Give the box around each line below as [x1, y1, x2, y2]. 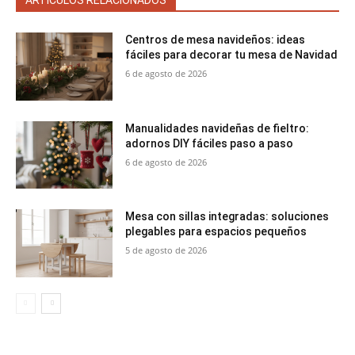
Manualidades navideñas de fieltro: [125, 121, 310, 135]
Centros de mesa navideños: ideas [125, 32, 306, 46]
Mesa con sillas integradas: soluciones [125, 210, 330, 223]
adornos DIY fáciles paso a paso [125, 136, 294, 150]
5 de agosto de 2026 [125, 244, 208, 257]
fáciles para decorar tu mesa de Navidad [125, 48, 338, 61]
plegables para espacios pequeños [125, 225, 307, 239]
